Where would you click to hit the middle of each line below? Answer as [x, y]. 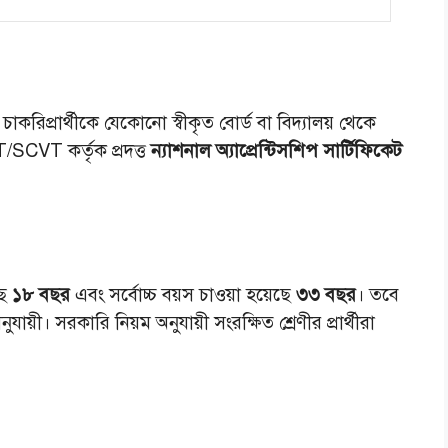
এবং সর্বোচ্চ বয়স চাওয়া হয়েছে [183, 294]
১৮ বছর [38, 294]
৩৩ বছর [326, 294]
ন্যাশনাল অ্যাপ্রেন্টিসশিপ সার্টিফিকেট [276, 151]
